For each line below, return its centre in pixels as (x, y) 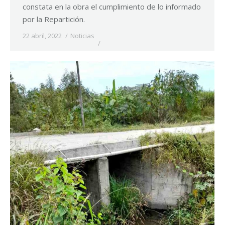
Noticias (82, 36)
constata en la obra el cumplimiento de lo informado (112, 7)
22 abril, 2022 (42, 36)
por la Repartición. (54, 19)
